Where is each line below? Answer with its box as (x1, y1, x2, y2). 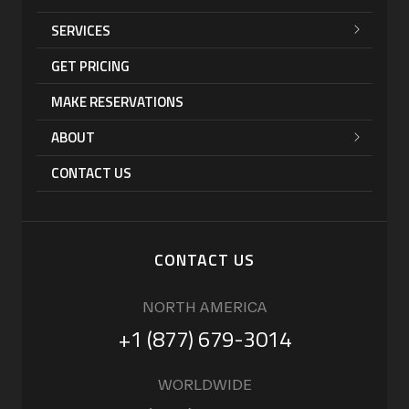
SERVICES (51, 19, 110, 41)
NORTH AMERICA (142, 298, 267, 316)
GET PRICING (51, 55, 130, 77)
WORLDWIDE (157, 375, 252, 393)
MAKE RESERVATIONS (51, 90, 184, 112)
